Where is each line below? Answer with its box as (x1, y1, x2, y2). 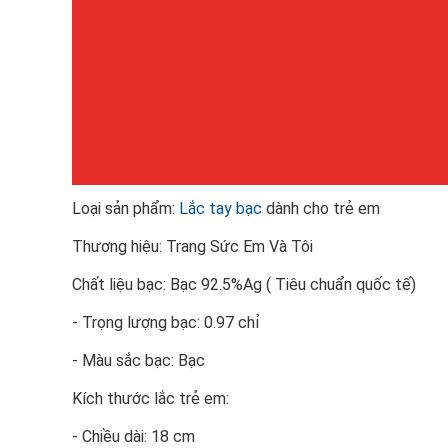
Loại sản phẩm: (72, 199, 179, 218)
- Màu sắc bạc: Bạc (72, 351, 205, 370)
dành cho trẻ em (262, 199, 380, 218)
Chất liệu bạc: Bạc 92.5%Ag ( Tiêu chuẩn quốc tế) (72, 275, 416, 294)
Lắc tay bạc (179, 199, 262, 218)
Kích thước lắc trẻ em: (72, 389, 229, 408)
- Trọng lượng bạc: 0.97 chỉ (72, 313, 260, 332)
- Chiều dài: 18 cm (72, 427, 195, 446)
